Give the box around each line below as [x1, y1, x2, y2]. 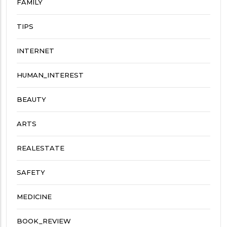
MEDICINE [17, 192, 52, 201]
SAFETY [17, 168, 45, 176]
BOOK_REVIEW [17, 216, 71, 225]
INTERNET [17, 46, 54, 55]
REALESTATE [17, 143, 64, 152]
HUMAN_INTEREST [17, 70, 84, 79]
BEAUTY [17, 95, 46, 103]
